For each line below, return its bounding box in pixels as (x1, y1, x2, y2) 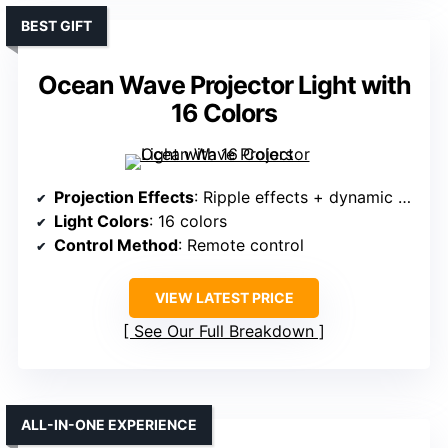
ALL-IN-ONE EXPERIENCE (21, 416, 197, 434)
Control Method (54, 235, 178, 256)
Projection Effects (54, 187, 194, 208)
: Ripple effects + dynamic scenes (194, 187, 398, 208)
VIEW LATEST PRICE (154, 289, 294, 307)
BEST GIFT (21, 17, 92, 35)
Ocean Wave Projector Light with (37, 70, 411, 101)
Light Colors (54, 211, 149, 232)
